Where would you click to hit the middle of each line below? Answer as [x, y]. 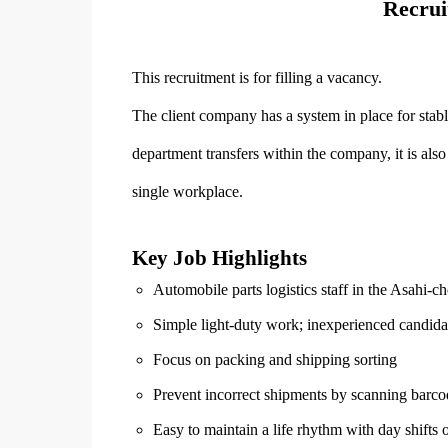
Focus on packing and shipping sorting [274, 360]
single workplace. [187, 192]
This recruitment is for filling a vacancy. [257, 78]
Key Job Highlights [219, 258]
